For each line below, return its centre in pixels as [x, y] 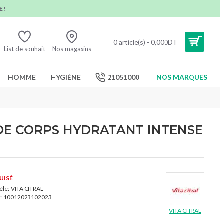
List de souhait [25, 48]
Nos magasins [72, 48]
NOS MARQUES [182, 77]
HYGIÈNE [66, 77]
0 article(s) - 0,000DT [145, 42]
